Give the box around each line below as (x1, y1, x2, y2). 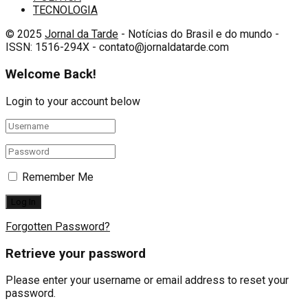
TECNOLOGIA (33, 3, 98, 17)
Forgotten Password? (5, 219, 110, 233)
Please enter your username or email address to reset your (5, 274, 289, 287)
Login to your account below (5, 94, 140, 108)
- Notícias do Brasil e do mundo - (118, 27, 279, 41)
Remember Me (22, 170, 93, 184)
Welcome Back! (5, 67, 96, 82)
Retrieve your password (5, 245, 146, 261)
